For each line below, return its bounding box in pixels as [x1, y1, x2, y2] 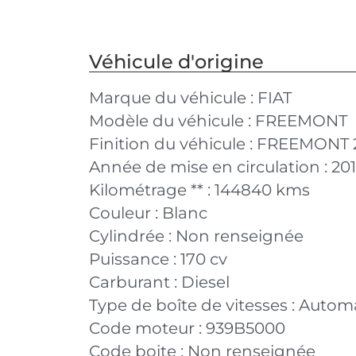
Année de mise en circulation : [89, 157, 331, 176]
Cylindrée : [89, 226, 176, 246]
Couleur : [89, 203, 162, 222]
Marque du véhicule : [89, 88, 257, 107]
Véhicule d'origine [89, 50, 264, 73]
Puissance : [89, 250, 180, 269]
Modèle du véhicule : [89, 111, 255, 130]
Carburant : [89, 273, 181, 292]
